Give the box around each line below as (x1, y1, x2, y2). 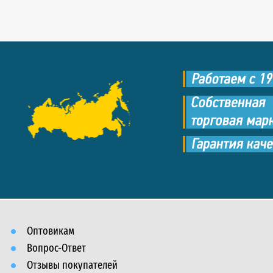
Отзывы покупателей (27, 258, 118, 272)
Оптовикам (27, 224, 74, 238)
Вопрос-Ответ (27, 241, 86, 255)
